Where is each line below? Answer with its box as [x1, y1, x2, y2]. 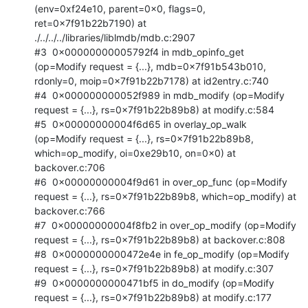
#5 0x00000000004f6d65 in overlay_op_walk [34, 118, 247, 130]
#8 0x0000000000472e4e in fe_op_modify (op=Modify [34, 247, 289, 260]
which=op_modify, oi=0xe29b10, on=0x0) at [34, 146, 236, 159]
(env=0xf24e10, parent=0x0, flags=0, [34, 2, 206, 14]
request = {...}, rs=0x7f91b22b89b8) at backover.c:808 [34, 233, 285, 245]
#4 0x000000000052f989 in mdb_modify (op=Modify [34, 89, 285, 101]
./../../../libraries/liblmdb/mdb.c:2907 [34, 31, 195, 43]
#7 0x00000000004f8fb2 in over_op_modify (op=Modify [34, 219, 296, 231]
